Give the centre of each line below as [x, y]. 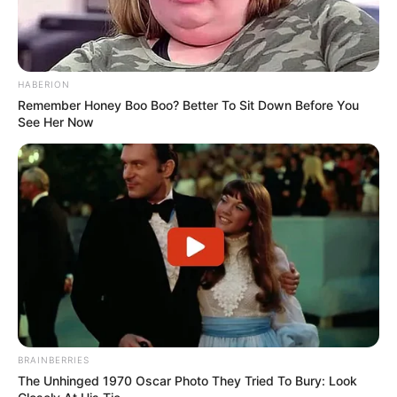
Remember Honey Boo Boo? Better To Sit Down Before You [188, 105]
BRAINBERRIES [54, 360]
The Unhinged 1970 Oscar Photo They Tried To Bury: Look [187, 381]
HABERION [44, 85]
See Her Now [56, 122]
